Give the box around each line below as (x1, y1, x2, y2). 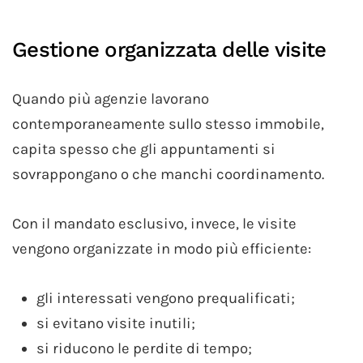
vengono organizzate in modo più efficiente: (12, 239, 311, 258)
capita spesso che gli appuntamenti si (12, 139, 275, 158)
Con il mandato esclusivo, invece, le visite (12, 214, 297, 233)
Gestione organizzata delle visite (12, 36, 327, 62)
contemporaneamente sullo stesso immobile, (12, 114, 324, 133)
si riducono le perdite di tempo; (36, 339, 252, 357)
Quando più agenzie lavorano (12, 89, 209, 108)
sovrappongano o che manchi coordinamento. (12, 164, 324, 183)
